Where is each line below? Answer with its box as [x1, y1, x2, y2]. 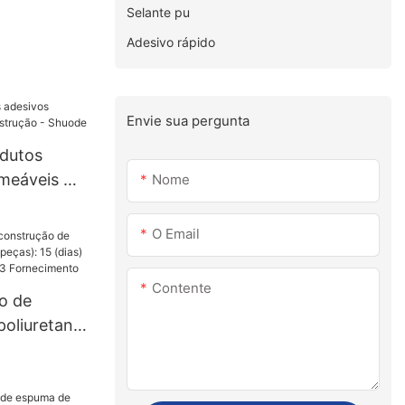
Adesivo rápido [127, 33, 216, 50]
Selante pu [127, 4, 191, 20]
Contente [152, 279, 212, 297]
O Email [152, 225, 201, 243]
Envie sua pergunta [127, 111, 250, 129]
